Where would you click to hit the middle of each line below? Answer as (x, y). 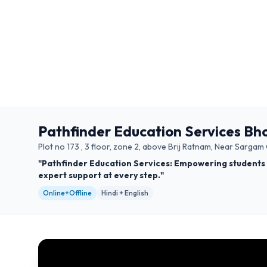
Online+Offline (67, 193)
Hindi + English (125, 193)
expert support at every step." (101, 175)
